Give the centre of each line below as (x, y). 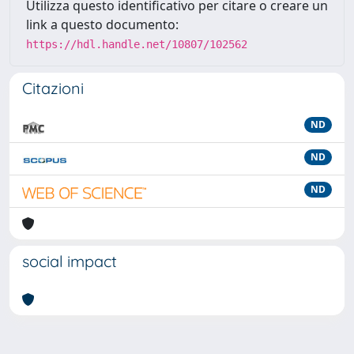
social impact (70, 261)
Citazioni (53, 88)
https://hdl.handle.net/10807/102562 (137, 44)
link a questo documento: (102, 24)
